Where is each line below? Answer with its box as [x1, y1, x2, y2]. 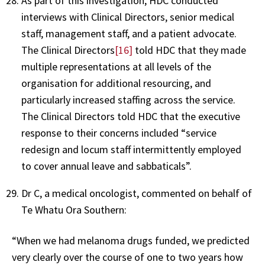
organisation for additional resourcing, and [21, 76, 211, 91]
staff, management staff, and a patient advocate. [21, 27, 237, 41]
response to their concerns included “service [21, 126, 216, 140]
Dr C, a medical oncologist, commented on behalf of [21, 186, 252, 201]
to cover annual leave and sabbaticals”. [21, 159, 192, 173]
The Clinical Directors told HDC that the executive [21, 109, 240, 124]
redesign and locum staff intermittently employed [21, 143, 241, 157]
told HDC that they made [132, 43, 246, 57]
